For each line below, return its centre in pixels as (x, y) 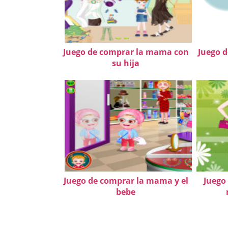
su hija (126, 63)
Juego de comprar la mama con (126, 52)
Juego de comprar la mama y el (126, 181)
